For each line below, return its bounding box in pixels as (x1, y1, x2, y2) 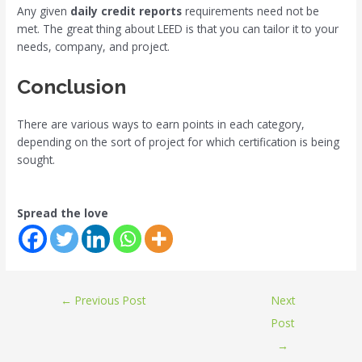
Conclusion (17, 74, 127, 99)
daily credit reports (70, 2, 183, 19)
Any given (17, 2, 71, 19)
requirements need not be (182, 2, 320, 19)
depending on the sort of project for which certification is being (17, 133, 340, 149)
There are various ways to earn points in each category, (17, 116, 305, 132)
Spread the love (17, 204, 109, 221)
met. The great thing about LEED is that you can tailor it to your (17, 20, 339, 36)
